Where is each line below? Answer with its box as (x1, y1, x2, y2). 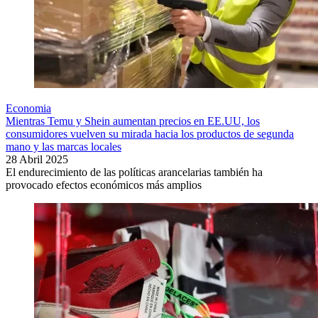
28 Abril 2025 (6, 153, 68, 166)
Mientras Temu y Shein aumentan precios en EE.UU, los (6, 115, 260, 128)
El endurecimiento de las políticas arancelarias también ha (6, 166, 263, 179)
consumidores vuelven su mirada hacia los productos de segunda (6, 128, 294, 141)
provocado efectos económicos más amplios (6, 179, 202, 192)
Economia (6, 102, 51, 115)
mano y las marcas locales (6, 141, 121, 153)
